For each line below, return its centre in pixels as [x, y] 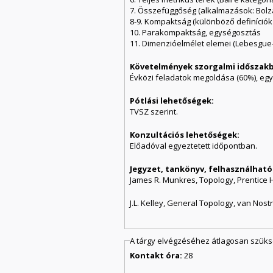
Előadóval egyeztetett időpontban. [194, 145]
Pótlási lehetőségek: [173, 100]
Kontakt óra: [157, 256]
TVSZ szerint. [154, 111]
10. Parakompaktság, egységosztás [196, 32]
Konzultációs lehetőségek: [186, 134]
